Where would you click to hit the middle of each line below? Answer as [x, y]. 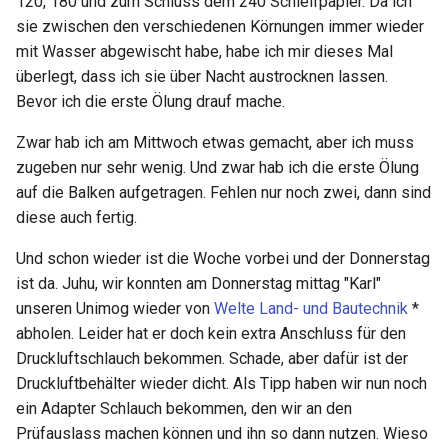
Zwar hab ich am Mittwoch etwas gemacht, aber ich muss [215, 143]
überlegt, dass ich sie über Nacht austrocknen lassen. [202, 77]
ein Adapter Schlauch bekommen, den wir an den [184, 409]
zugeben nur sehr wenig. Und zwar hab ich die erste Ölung [217, 168]
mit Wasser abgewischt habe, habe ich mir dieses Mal [204, 52]
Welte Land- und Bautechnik [311, 309]
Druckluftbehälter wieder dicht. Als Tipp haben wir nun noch [221, 384]
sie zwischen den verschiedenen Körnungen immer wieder [220, 27]
